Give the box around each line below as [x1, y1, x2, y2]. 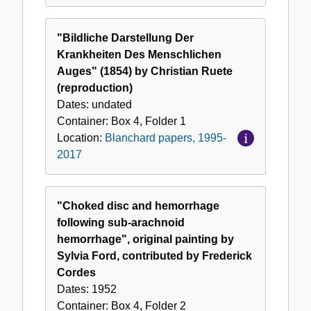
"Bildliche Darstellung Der [57, 32, 194, 44]
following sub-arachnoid [57, 217, 185, 229]
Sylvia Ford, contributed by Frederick [57, 250, 252, 262]
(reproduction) [57, 82, 133, 94]
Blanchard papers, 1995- [105, 132, 226, 144]
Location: [57, 132, 105, 144]
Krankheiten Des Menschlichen [57, 49, 221, 61]
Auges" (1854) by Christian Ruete [57, 65, 233, 78]
